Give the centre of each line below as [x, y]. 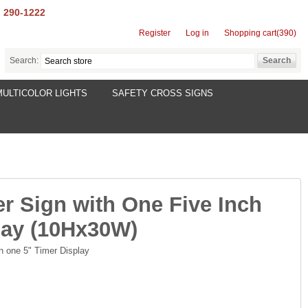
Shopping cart [250, 33]
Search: [24, 61]
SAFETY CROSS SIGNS [163, 93]
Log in [197, 33]
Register [155, 33]
